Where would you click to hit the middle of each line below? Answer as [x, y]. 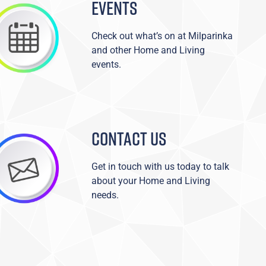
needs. [105, 195]
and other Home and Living [148, 50]
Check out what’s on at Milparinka [162, 36]
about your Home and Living [151, 180]
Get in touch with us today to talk [160, 166]
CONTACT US [129, 138]
